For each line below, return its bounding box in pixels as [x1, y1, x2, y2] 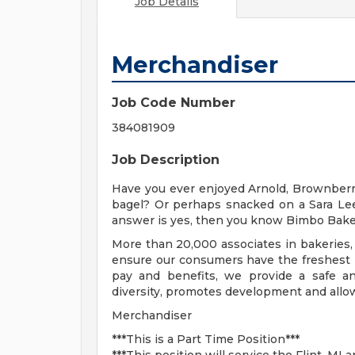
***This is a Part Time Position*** [112, 332, 300, 346]
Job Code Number [112, 95, 235, 110]
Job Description [112, 152, 219, 167]
